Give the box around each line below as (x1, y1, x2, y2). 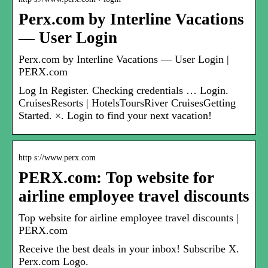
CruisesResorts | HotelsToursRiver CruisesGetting (19, 97, 236, 109)
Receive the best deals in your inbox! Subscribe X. (19, 243, 239, 255)
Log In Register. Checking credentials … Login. (19, 84, 229, 97)
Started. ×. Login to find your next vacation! (19, 109, 212, 122)
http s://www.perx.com (19, 153, 96, 163)
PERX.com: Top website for (19, 169, 214, 187)
